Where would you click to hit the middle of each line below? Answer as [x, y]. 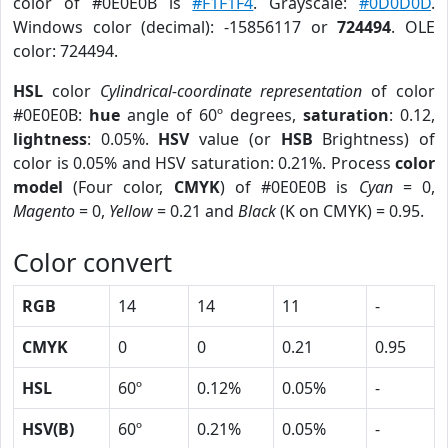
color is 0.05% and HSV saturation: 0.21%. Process [204, 163]
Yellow [131, 211]
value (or [235, 139]
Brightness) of [374, 139]
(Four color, [118, 187]
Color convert [92, 262]
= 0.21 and [195, 211]
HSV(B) [48, 429]
